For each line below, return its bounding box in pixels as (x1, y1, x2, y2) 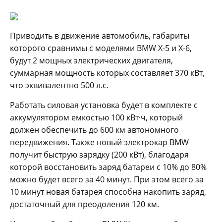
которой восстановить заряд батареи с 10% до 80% (10, 161, 207, 172)
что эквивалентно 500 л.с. (10, 79, 109, 91)
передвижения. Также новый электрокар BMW (10, 136, 189, 148)
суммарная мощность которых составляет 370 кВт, (10, 67, 205, 78)
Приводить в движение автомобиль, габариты (10, 30, 189, 41)
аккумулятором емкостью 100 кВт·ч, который (10, 111, 183, 123)
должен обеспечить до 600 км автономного (10, 124, 179, 135)
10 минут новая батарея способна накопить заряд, (10, 186, 206, 197)
